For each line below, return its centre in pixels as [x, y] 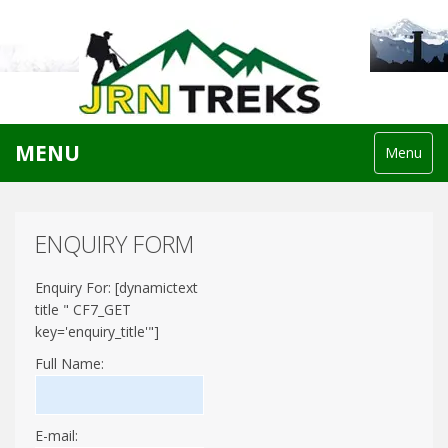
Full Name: [69, 363]
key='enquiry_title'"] [97, 331]
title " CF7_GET [83, 309]
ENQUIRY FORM [114, 244]
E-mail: [56, 435]
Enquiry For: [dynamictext [116, 287]
